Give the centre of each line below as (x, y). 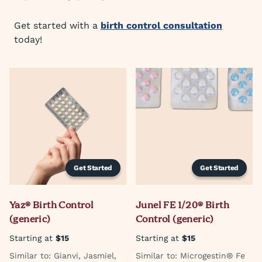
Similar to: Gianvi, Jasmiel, (63, 256)
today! (28, 39)
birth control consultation (161, 25)
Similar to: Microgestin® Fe (190, 256)
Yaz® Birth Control (52, 206)
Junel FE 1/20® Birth (182, 206)
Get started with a (57, 25)
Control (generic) (175, 220)
